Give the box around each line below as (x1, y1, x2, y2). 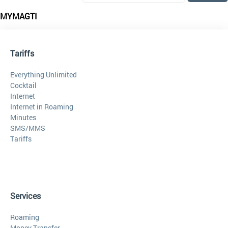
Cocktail (10, 80, 37, 90)
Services (10, 190, 41, 201)
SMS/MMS (10, 123, 45, 133)
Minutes (10, 112, 36, 122)
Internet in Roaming (10, 102, 73, 111)
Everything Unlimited (10, 70, 77, 79)
